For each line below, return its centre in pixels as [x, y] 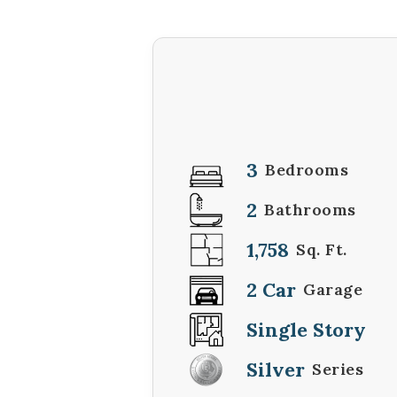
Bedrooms [307, 169]
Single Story [306, 329]
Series [338, 369]
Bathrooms [310, 209]
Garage [333, 289]
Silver [276, 369]
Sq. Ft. [322, 249]
